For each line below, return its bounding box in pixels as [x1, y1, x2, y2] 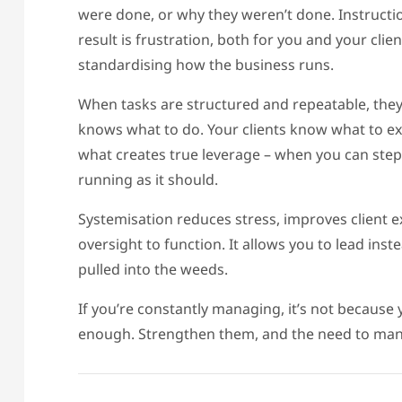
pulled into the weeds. [78, 258, 228, 279]
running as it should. [78, 169, 218, 189]
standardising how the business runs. [78, 54, 334, 74]
